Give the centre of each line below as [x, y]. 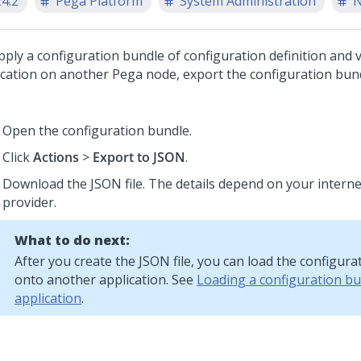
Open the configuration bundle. [97, 131]
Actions [56, 157]
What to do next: [72, 240]
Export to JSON [139, 157]
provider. [29, 202]
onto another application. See [106, 280]
